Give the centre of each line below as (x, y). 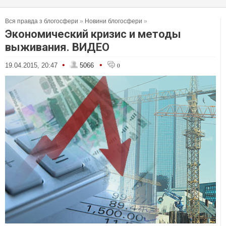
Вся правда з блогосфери (42, 21)
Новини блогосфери (114, 21)
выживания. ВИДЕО (57, 47)
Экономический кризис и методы (93, 34)
